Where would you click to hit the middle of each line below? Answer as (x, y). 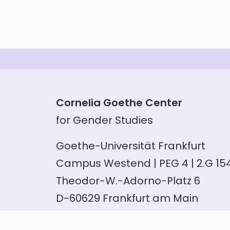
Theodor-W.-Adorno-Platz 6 (128, 180)
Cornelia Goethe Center (119, 102)
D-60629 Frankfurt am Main (127, 198)
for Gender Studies (104, 120)
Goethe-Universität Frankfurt (131, 146)
